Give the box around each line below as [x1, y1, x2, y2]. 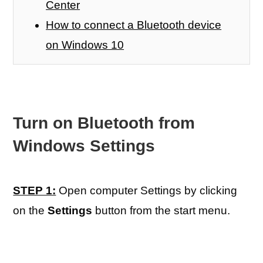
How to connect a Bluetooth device [46, 19, 222, 31]
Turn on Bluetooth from [13, 114, 195, 132]
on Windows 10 [46, 39, 124, 51]
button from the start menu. [92, 204, 231, 217]
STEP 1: [13, 184, 56, 197]
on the [13, 204, 48, 217]
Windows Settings [13, 137, 156, 155]
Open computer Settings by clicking [56, 184, 238, 197]
